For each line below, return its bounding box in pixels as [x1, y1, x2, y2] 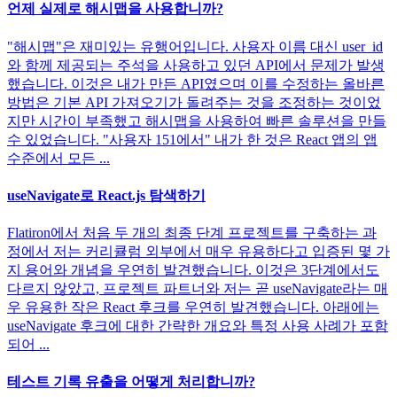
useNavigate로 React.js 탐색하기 [7, 187, 206, 203]
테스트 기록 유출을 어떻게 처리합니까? [7, 374, 255, 390]
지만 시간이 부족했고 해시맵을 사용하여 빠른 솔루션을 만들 [7, 113, 386, 128]
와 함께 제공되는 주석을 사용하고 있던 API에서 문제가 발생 [7, 57, 385, 73]
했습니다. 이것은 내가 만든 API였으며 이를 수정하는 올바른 [7, 75, 385, 91]
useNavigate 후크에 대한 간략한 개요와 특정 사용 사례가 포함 [7, 318, 388, 334]
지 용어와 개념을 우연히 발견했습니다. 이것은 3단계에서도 [7, 262, 379, 278]
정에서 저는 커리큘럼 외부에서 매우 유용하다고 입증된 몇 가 [7, 244, 390, 260]
